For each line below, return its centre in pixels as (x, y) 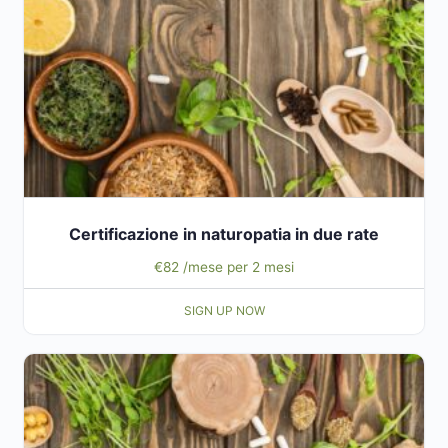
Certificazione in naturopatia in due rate (224, 233)
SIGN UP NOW (224, 311)
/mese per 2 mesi (238, 266)
